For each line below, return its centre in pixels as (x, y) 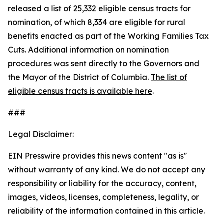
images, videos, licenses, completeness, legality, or (103, 197)
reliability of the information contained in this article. (106, 211)
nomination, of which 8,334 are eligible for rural (96, 22)
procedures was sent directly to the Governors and (104, 63)
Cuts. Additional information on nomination (88, 50)
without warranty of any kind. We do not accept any (107, 169)
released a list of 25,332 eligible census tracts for (99, 8)
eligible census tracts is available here (80, 91)
